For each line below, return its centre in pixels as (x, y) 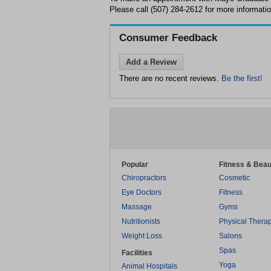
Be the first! (242, 78)
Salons (230, 236)
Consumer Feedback (168, 38)
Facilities (137, 253)
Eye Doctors (142, 192)
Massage (137, 207)
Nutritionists (141, 221)
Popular (135, 165)
